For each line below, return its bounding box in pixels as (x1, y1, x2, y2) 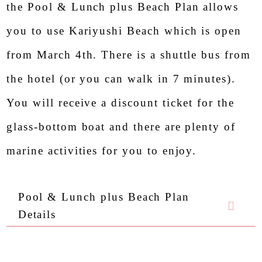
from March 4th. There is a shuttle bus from (6, 49, 251, 61)
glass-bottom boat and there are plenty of (6, 120, 236, 133)
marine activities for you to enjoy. (6, 144, 197, 157)
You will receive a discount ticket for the (6, 96, 235, 109)
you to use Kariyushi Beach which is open (6, 25, 242, 37)
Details (18, 208, 57, 221)
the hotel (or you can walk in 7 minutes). (6, 73, 236, 85)
